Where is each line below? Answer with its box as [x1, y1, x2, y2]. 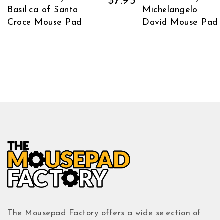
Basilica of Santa [7, 5, 78, 15]
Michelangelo [142, 5, 198, 15]
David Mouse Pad [142, 17, 218, 27]
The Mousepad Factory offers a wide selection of [7, 208, 201, 217]
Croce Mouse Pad [7, 17, 82, 27]
